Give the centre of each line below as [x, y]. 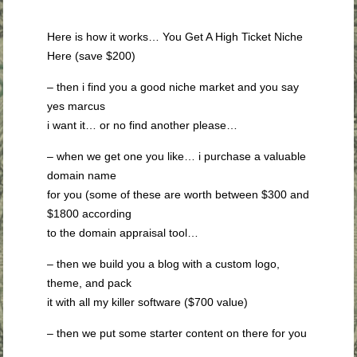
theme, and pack [90, 283]
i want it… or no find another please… [143, 126]
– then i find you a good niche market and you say [173, 87]
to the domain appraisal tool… [123, 233]
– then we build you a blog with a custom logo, [164, 264]
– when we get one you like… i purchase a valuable [177, 157]
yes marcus [76, 106]
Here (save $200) [92, 56]
